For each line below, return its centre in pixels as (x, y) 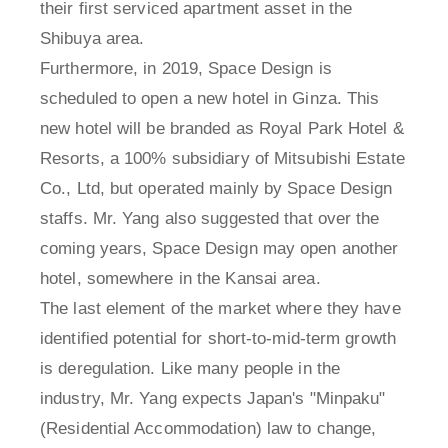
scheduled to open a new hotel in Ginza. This (210, 99)
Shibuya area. (95, 39)
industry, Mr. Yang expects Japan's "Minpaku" (213, 399)
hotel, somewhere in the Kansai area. (180, 279)
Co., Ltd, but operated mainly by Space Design (216, 189)
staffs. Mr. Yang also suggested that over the (210, 219)
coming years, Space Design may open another (219, 249)
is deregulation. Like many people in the (190, 369)
